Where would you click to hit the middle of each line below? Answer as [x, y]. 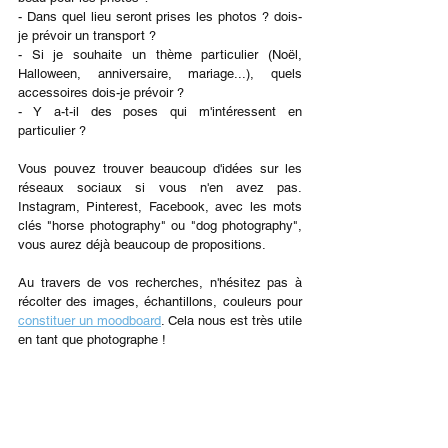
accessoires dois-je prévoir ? [101, 92]
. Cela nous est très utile [231, 320]
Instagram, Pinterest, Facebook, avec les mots [160, 206]
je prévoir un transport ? [87, 35]
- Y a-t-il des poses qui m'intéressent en [160, 111]
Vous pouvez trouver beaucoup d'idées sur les [160, 168]
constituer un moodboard [89, 320]
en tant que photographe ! [92, 339]
